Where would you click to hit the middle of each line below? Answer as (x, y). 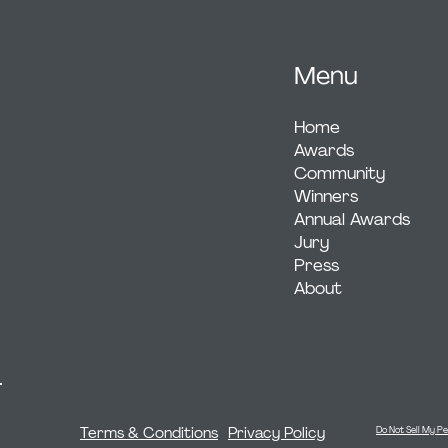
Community (340, 173)
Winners (326, 196)
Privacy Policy (277, 433)
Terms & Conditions (149, 433)
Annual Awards (352, 219)
